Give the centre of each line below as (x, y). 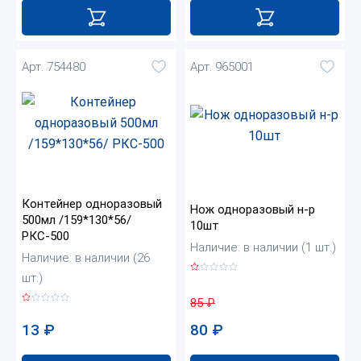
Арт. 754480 (54, 66)
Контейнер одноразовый (92, 204)
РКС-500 (46, 237)
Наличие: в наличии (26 (86, 258)
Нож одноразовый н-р (253, 209)
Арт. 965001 (222, 66)
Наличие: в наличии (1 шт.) (263, 247)
